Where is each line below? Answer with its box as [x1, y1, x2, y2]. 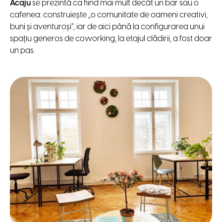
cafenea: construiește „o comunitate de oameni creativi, [10, 10, 208, 19]
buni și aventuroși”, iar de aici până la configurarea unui [10, 22, 205, 31]
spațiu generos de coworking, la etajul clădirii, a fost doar [10, 34, 212, 43]
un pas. [10, 46, 36, 55]
